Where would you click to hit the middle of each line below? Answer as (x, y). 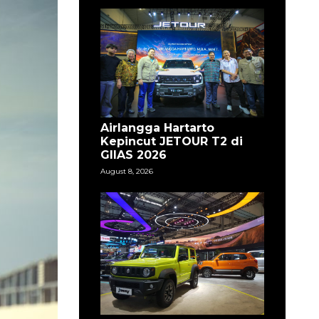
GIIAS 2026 (133, 155)
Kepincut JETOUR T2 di (171, 141)
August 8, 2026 (126, 171)
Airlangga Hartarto (157, 127)
